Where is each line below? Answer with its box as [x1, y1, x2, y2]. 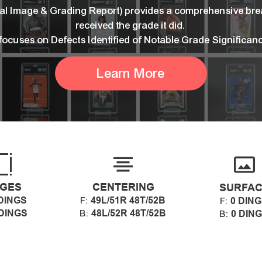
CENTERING [92, 180, 154, 193]
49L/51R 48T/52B [91, 194, 166, 206]
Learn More [97, 65, 165, 81]
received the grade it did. [76, 19, 186, 32]
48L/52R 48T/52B [91, 207, 166, 219]
